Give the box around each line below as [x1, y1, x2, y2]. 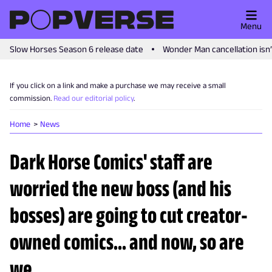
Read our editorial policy [53, 93, 134, 103]
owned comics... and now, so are [10, 229, 244, 254]
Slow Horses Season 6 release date [10, 44, 143, 54]
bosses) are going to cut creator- [10, 202, 248, 228]
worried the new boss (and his [10, 175, 231, 201]
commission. [10, 93, 52, 103]
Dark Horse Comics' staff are [10, 149, 212, 174]
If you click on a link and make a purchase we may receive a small [10, 81, 226, 90]
